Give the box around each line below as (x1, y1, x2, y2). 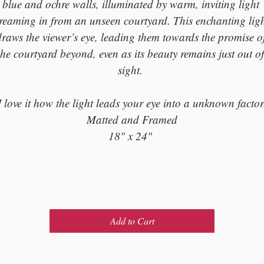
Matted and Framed (87, 112, 177, 127)
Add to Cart (110, 214, 154, 227)
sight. (118, 62, 146, 77)
